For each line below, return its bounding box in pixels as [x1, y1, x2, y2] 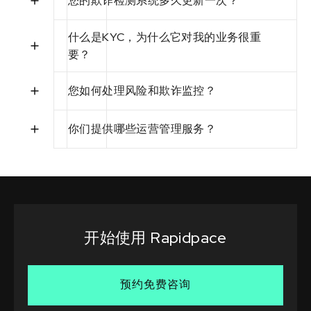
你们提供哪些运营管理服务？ [68, 121, 217, 137]
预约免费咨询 [120, 276, 191, 292]
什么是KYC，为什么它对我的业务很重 [68, 29, 262, 44]
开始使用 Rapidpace [84, 227, 227, 248]
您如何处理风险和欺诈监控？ [68, 83, 217, 99]
